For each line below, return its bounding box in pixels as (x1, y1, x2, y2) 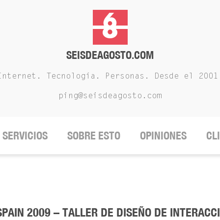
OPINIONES (140, 129, 187, 142)
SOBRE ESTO (67, 129, 120, 142)
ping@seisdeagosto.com (58, 92, 162, 100)
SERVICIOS (2, 129, 48, 142)
